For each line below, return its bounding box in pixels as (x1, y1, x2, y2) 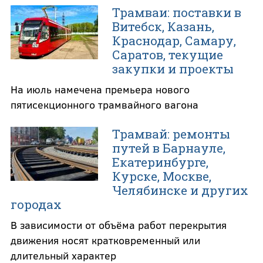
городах (10, 196, 62, 213)
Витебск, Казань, (112, 18, 214, 35)
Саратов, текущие (112, 46, 223, 63)
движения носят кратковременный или (10, 233, 200, 248)
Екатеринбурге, (112, 154, 208, 171)
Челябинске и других (112, 182, 248, 199)
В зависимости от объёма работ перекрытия (10, 218, 227, 232)
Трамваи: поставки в (112, 4, 241, 21)
